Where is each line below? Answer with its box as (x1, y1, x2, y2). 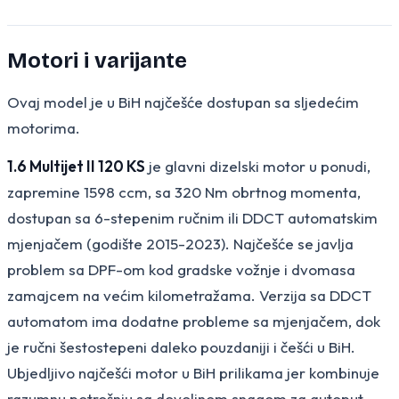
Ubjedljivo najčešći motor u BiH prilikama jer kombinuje (7, 362, 379, 382)
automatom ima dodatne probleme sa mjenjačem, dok (7, 311, 380, 330)
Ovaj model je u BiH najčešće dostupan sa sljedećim (7, 92, 359, 111)
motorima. (7, 118, 80, 137)
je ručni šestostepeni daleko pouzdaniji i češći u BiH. (7, 337, 355, 356)
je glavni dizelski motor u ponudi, (145, 156, 370, 175)
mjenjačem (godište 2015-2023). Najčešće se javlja (7, 233, 354, 253)
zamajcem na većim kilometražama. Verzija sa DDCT (7, 285, 371, 305)
